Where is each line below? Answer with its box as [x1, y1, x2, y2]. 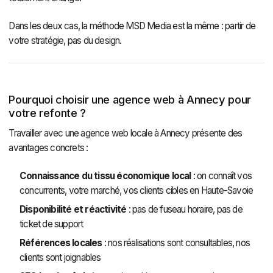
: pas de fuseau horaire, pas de [126, 203, 243, 215]
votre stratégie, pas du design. [9, 34, 122, 46]
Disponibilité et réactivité [19, 203, 127, 215]
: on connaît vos [191, 169, 252, 182]
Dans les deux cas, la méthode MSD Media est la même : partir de [9, 19, 255, 32]
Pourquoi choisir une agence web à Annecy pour [9, 92, 251, 106]
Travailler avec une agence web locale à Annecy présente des [9, 127, 243, 140]
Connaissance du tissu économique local [19, 169, 191, 182]
